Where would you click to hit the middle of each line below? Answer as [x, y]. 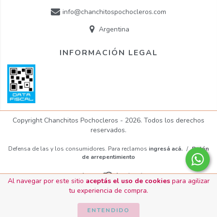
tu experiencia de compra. [108, 191]
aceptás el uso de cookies [128, 181]
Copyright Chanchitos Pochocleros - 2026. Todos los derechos [108, 121]
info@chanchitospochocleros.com [114, 12]
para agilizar [190, 181]
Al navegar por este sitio [46, 181]
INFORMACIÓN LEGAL [108, 53]
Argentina [114, 30]
